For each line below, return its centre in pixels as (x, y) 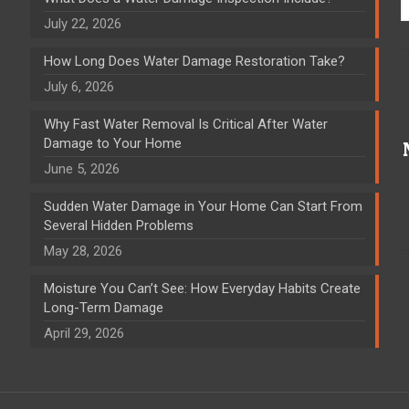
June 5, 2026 (81, 168)
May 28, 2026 (83, 251)
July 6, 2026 (79, 86)
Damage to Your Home (112, 143)
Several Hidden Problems (118, 225)
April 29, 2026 (84, 333)
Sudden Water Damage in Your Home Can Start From (203, 206)
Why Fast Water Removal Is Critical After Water (185, 124)
